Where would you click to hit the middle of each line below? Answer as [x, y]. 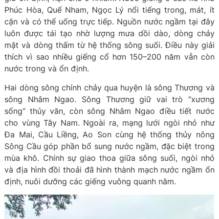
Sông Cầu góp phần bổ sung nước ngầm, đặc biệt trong [109, 146]
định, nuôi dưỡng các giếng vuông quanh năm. [90, 181]
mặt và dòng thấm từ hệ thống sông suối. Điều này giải [109, 45]
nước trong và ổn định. [47, 68]
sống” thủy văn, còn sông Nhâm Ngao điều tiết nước [109, 111]
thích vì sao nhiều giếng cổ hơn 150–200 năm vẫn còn [109, 57]
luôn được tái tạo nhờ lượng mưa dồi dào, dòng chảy [109, 33]
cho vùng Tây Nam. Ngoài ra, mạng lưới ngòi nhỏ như [109, 123]
